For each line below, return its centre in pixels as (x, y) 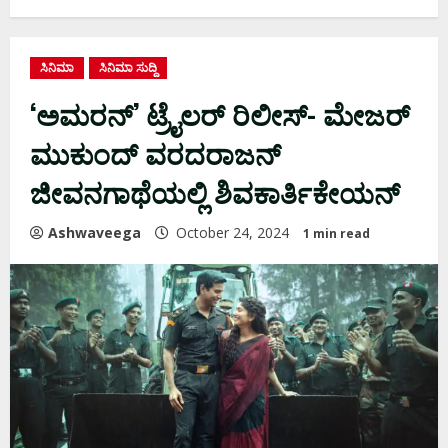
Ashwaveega (94, 232)
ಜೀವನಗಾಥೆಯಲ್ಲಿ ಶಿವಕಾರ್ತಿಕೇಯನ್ (215, 191)
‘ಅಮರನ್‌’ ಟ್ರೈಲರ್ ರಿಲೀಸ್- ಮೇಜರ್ (220, 113)
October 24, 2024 (232, 232)
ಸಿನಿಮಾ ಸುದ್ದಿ (128, 67)
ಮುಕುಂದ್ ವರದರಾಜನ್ (155, 152)
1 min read (336, 233)
